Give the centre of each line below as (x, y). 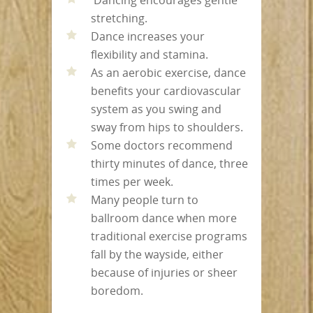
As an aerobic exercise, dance (168, 72)
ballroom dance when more (164, 218)
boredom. (117, 290)
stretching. (119, 18)
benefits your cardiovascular (166, 90)
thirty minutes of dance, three (169, 163)
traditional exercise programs (169, 236)
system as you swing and (156, 109)
